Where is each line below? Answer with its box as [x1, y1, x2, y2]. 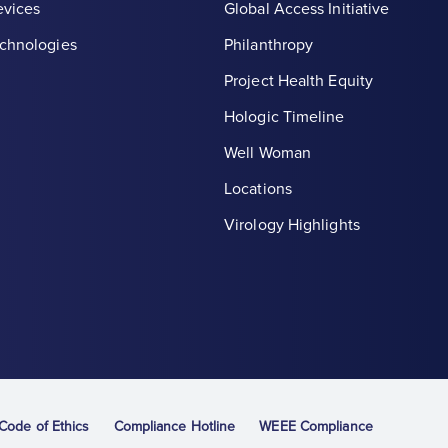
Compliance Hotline [113, 418, 236, 436]
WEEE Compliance [259, 418, 373, 436]
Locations [224, 179, 292, 200]
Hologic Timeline [224, 107, 345, 128]
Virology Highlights [224, 215, 360, 236]
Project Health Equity [224, 71, 374, 92]
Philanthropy [224, 35, 314, 56]
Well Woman [224, 143, 311, 164]
